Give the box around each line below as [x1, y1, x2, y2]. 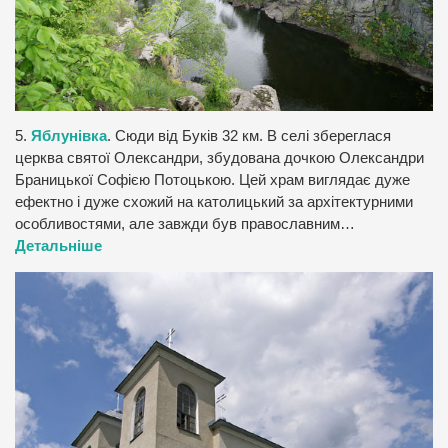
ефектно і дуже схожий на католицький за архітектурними [15, 194, 413, 211]
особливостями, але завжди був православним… [15, 216, 355, 233]
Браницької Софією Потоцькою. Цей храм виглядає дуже [15, 172, 410, 189]
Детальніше [15, 238, 102, 255]
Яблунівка [31, 128, 107, 145]
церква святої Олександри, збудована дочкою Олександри [15, 150, 424, 167]
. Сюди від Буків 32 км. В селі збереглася [107, 128, 391, 145]
